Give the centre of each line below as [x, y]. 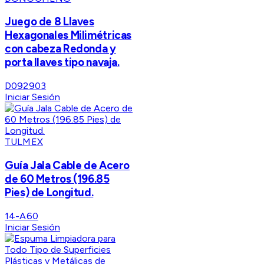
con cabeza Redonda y [60, 49]
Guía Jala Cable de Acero [67, 165]
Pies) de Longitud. [49, 192]
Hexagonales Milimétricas [68, 35]
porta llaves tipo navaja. [62, 62]
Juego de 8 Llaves [49, 22]
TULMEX [24, 142]
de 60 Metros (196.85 [57, 179]
